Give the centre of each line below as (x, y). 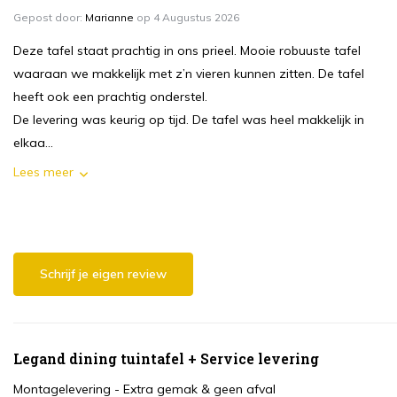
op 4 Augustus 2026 (187, 18)
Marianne (109, 18)
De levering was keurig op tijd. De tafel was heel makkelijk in (189, 120)
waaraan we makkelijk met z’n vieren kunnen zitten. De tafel (189, 74)
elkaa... (33, 143)
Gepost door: (49, 18)
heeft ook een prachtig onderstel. (110, 97)
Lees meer (43, 172)
